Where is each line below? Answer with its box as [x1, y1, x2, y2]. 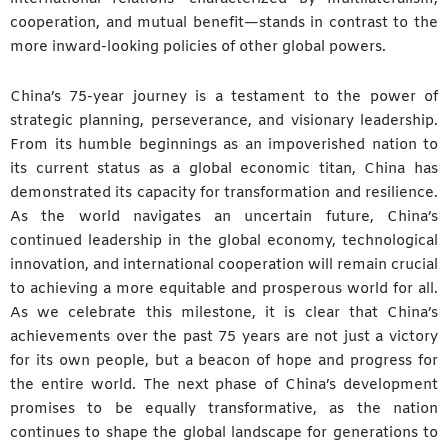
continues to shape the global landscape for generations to [10, 422, 438, 443]
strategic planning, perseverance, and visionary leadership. [10, 110, 438, 131]
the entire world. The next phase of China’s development [10, 374, 438, 395]
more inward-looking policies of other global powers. [10, 37, 386, 58]
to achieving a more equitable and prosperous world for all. [10, 278, 438, 299]
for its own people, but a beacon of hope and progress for [10, 350, 438, 371]
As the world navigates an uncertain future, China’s [10, 206, 438, 227]
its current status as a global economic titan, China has [10, 158, 438, 179]
